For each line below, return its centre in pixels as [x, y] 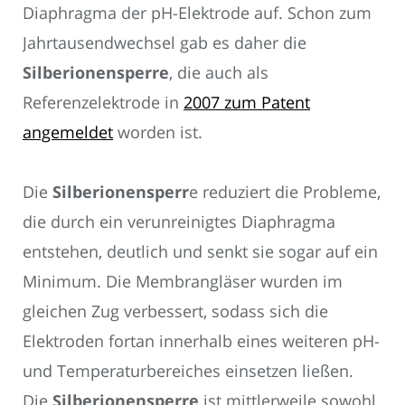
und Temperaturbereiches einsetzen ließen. [188, 371]
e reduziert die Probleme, [285, 192]
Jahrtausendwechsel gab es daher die [165, 42]
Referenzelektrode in [103, 102]
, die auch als [219, 72]
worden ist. [158, 132]
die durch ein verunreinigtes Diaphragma [179, 222]
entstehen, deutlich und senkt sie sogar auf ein [200, 252]
